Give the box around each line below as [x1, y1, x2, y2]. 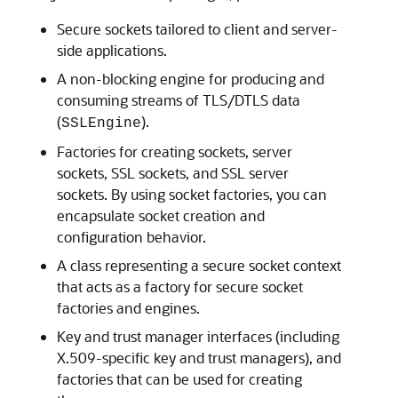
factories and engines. [57, 298, 200, 317]
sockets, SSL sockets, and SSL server [57, 163, 289, 182]
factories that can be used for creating [57, 370, 302, 388]
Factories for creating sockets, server [57, 142, 292, 161]
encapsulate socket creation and [57, 206, 265, 225]
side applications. [57, 41, 167, 60]
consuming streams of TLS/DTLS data [57, 91, 300, 109]
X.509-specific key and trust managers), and [57, 348, 341, 367]
